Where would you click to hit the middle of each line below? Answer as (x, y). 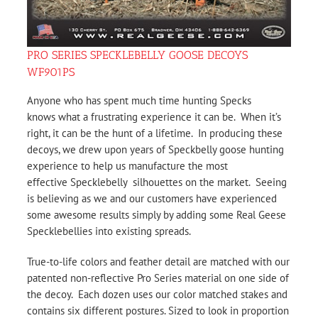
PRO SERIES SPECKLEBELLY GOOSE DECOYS (137, 55)
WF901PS (51, 72)
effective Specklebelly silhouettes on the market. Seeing (157, 182)
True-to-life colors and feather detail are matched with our (158, 262)
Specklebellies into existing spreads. (109, 231)
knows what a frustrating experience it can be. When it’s (154, 117)
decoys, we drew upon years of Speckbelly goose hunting (155, 150)
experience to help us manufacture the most (127, 166)
